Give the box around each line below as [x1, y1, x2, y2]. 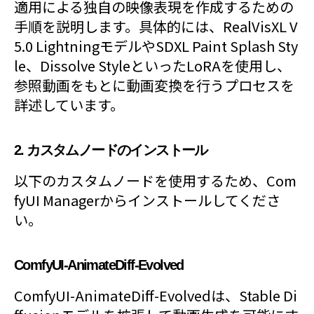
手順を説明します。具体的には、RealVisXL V [14, 16, 298, 36]
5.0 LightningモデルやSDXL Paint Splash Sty [14, 36, 298, 56]
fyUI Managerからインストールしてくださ [14, 190, 280, 210]
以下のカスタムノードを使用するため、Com [14, 170, 296, 191]
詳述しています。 [14, 95, 124, 115]
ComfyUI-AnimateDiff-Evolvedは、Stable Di [14, 285, 297, 306]
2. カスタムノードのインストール [14, 142, 207, 158]
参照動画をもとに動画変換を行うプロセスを [14, 75, 294, 95]
